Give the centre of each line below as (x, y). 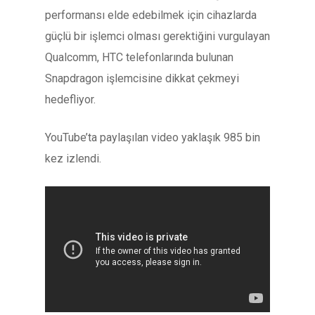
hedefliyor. (70, 99)
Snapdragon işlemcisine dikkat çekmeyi (142, 78)
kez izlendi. (73, 159)
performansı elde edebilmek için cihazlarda (151, 15)
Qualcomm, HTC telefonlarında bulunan (139, 57)
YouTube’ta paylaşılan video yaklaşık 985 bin (153, 137)
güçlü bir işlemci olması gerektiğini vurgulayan (157, 36)
